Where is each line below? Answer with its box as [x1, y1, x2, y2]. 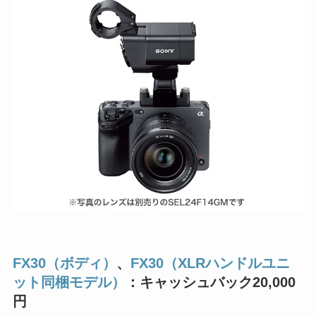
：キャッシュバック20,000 [125, 274, 296, 290]
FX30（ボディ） [12, 255, 116, 271]
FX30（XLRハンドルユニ [130, 255, 290, 271]
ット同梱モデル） [12, 274, 126, 290]
